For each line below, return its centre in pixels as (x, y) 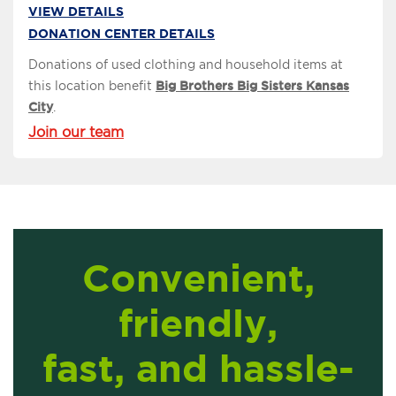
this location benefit (92, 86)
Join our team (76, 133)
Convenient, (198, 278)
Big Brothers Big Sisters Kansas (252, 86)
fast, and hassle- (198, 368)
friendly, (198, 323)
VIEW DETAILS (76, 12)
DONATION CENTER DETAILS (122, 34)
